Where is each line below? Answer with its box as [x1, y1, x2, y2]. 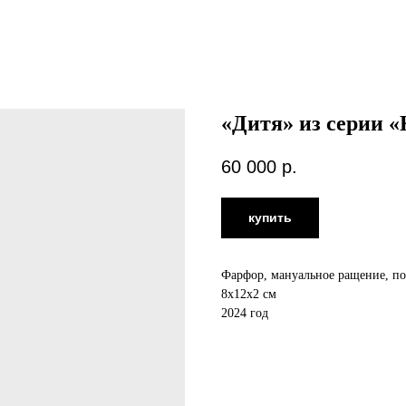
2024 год [221, 306, 268, 321]
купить [248, 210, 292, 226]
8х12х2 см [221, 287, 276, 302]
